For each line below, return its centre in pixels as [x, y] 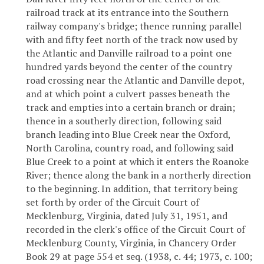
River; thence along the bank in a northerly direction [138, 175]
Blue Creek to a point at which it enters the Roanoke [137, 162]
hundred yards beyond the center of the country [129, 67]
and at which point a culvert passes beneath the [128, 94]
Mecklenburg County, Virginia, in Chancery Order [131, 243]
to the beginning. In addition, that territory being [132, 189]
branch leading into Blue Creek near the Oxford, [128, 135]
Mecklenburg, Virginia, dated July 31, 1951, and [127, 216]
